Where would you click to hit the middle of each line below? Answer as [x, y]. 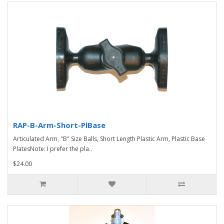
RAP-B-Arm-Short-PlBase [59, 125]
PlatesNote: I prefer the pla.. [52, 149]
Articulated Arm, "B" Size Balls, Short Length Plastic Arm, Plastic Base [109, 139]
